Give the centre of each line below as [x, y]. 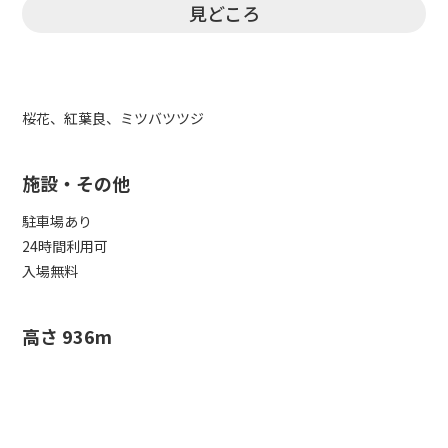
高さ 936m [67, 336]
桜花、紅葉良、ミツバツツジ [113, 117]
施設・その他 [76, 182]
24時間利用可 [65, 245]
